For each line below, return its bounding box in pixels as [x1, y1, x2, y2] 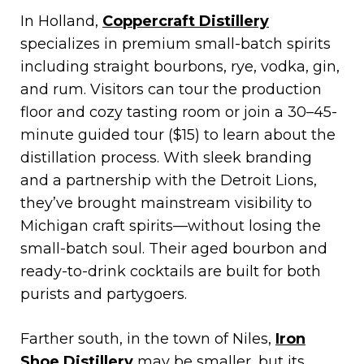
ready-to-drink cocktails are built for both [20, 262, 321, 280]
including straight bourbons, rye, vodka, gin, [20, 57, 340, 76]
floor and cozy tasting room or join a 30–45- [20, 102, 337, 121]
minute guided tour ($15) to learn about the [20, 125, 336, 144]
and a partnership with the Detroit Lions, [20, 171, 317, 189]
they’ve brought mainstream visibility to [20, 193, 312, 212]
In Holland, [20, 11, 102, 30]
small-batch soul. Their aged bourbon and [20, 239, 327, 258]
